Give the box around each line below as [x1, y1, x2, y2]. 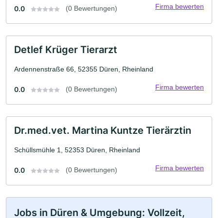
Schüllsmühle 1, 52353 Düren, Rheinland [14, 146, 140, 154]
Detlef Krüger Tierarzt [14, 44, 117, 55]
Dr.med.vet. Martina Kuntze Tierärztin [14, 125, 191, 136]
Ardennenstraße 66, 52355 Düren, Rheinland [14, 65, 153, 73]
